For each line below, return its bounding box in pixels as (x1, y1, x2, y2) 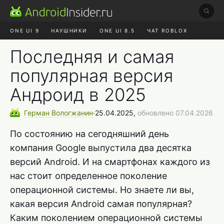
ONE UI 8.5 (99, 27, 135, 33)
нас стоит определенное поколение (10, 170, 167, 181)
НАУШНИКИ (51, 27, 87, 33)
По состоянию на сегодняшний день (10, 128, 169, 139)
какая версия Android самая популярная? (10, 198, 192, 209)
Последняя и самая (10, 46, 174, 67)
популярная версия (10, 65, 173, 86)
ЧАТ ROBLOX (146, 27, 187, 33)
